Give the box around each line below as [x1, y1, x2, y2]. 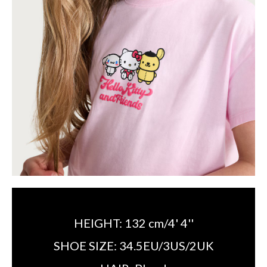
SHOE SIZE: [53, 238, 119, 253]
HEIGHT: [73, 216, 125, 230]
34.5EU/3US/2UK [119, 238, 214, 253]
